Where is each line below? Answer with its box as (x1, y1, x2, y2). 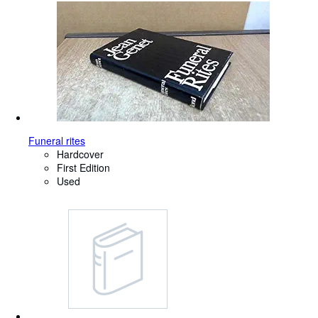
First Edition (57, 160, 110, 175)
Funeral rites (28, 133, 85, 148)
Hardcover (57, 147, 104, 162)
